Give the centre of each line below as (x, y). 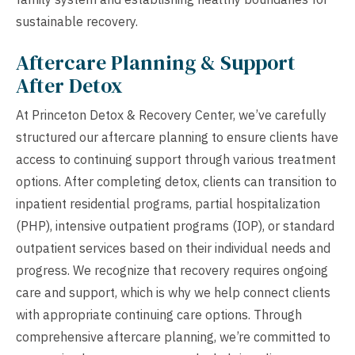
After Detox (69, 85)
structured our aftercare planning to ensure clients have (177, 137)
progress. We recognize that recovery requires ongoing (172, 270)
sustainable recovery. (77, 21)
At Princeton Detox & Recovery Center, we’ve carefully (171, 115)
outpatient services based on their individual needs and (173, 248)
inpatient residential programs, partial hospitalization (168, 203)
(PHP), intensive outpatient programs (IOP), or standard (175, 225)
